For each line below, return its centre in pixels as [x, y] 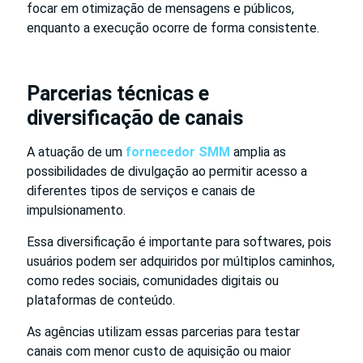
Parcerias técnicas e [118, 93]
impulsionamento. [76, 210]
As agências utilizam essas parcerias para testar [163, 331]
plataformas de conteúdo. [101, 300]
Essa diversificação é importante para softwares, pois [179, 241]
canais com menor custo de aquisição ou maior [159, 351]
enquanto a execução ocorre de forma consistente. [173, 28]
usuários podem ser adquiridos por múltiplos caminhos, [181, 261]
